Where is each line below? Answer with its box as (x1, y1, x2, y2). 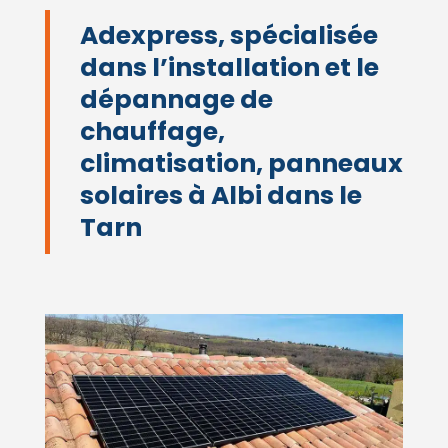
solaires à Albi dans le (79, 178, 362, 214)
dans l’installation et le (79, 50, 379, 86)
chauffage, (79, 114, 225, 150)
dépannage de (79, 82, 273, 118)
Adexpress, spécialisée (79, 18, 378, 54)
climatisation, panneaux (79, 146, 403, 182)
